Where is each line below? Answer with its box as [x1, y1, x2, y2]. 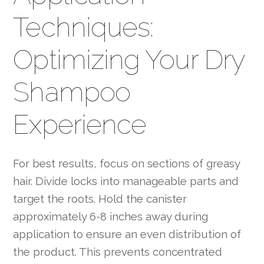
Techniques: [13, 11, 154, 43]
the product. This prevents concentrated [13, 245, 223, 258]
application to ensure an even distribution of [13, 227, 242, 240]
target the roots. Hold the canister [13, 192, 187, 205]
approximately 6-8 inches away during [13, 209, 209, 223]
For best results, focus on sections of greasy [13, 156, 240, 170]
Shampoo [13, 75, 130, 108]
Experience [13, 108, 147, 140]
